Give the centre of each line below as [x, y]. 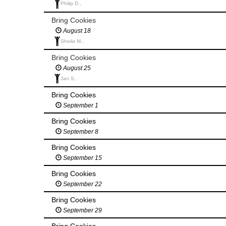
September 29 [82, 211]
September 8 [80, 132]
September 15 [82, 158]
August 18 [76, 31]
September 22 [82, 184]
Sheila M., [72, 41]
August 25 [76, 68]
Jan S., [69, 78]
